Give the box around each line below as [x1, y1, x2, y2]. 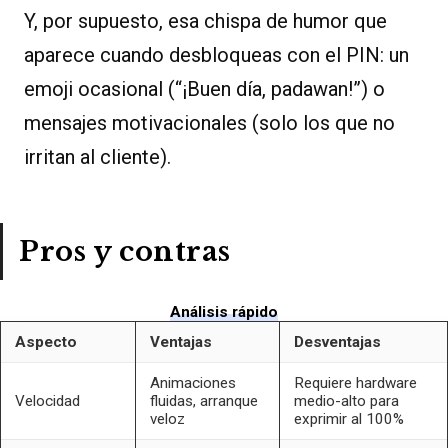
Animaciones [149, 374, 236, 393]
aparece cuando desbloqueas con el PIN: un [24, 43, 409, 68]
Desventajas [293, 333, 381, 352]
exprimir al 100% [293, 410, 404, 429]
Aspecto [14, 333, 77, 352]
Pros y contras [19, 235, 231, 269]
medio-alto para [293, 392, 399, 411]
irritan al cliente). [24, 145, 171, 170]
